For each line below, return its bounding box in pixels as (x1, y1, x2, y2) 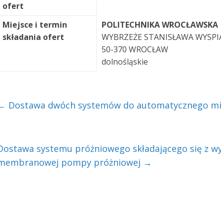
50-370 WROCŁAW (102, 44, 168, 55)
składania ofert (2, 32, 64, 42)
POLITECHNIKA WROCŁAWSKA (102, 19, 218, 30)
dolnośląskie (102, 56, 148, 67)
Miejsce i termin (2, 19, 67, 30)
